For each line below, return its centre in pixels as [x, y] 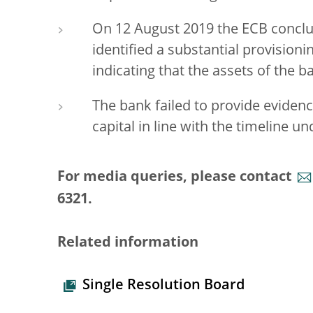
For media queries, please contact [176, 177]
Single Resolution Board [163, 286]
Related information [128, 243]
